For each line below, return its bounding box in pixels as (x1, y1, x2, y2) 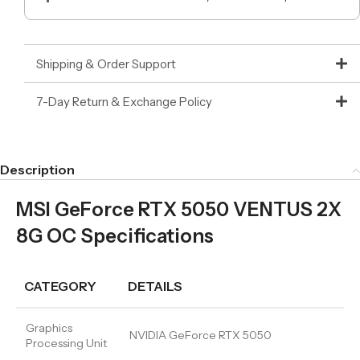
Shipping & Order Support (36, 55, 176, 72)
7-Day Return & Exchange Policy (36, 93, 212, 109)
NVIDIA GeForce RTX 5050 (129, 328, 272, 342)
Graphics (26, 321, 72, 335)
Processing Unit (26, 336, 107, 350)
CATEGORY (24, 278, 96, 294)
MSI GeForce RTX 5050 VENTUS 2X (16, 198, 342, 221)
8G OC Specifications (16, 224, 214, 247)
